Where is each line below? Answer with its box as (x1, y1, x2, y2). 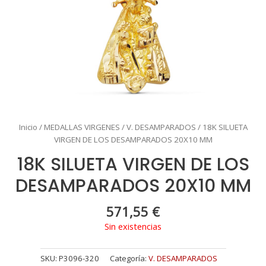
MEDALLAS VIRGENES (43, 121, 120, 132)
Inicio (18, 121, 37, 132)
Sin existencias (104, 220, 161, 233)
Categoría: (109, 253, 148, 264)
